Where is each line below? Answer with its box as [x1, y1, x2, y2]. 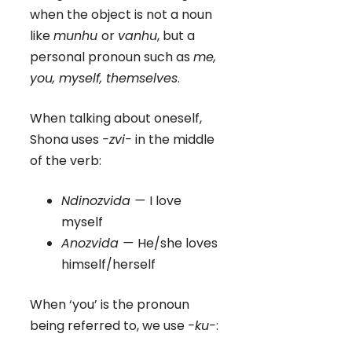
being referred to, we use [30, 316, 188, 335]
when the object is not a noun [30, 5, 212, 24]
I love [149, 191, 181, 210]
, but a [157, 26, 195, 45]
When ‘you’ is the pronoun [30, 295, 189, 313]
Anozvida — [61, 233, 137, 252]
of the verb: [30, 151, 101, 170]
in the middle [132, 130, 214, 148]
